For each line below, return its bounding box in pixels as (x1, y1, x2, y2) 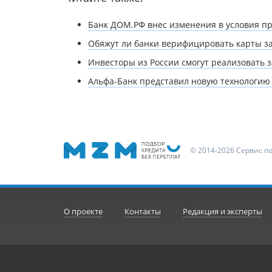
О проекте (63, 205, 103, 217)
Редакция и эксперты (182, 205, 262, 217)
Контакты (124, 205, 161, 217)
